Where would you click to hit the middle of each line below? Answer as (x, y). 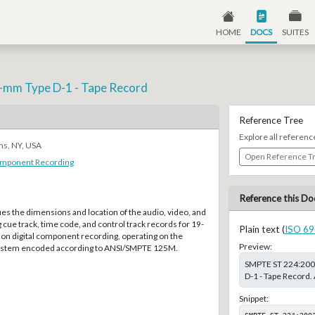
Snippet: (253, 298)
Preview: (255, 247)
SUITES (295, 32)
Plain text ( (262, 230)
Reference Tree (271, 121)
